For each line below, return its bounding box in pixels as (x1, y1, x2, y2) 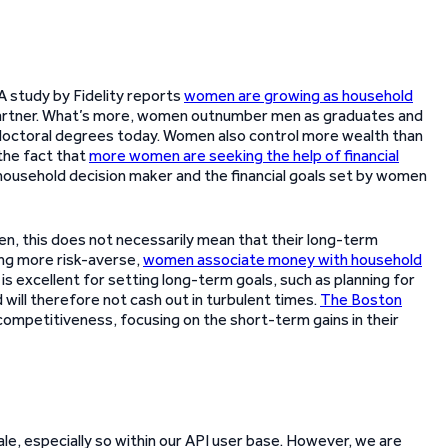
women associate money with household (143, 250, 422, 269)
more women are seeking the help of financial (89, 146, 399, 165)
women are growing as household (184, 86, 413, 105)
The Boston (320, 290, 402, 309)
